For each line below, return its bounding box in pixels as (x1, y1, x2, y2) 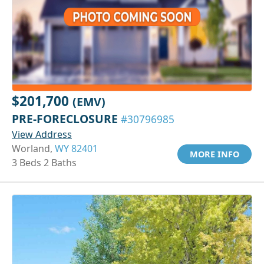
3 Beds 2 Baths (12, 156, 77, 169)
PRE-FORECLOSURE (12, 110, 121, 127)
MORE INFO (190, 148, 239, 160)
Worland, (12, 141, 55, 155)
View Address (12, 127, 72, 141)
